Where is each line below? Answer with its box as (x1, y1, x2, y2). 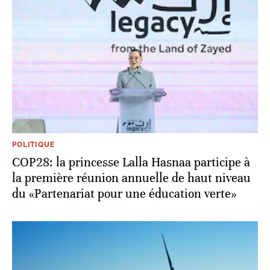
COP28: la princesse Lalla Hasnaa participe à (12, 155, 250, 171)
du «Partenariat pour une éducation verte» (12, 186, 237, 202)
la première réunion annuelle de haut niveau (12, 171, 251, 186)
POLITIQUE (12, 140, 55, 149)
